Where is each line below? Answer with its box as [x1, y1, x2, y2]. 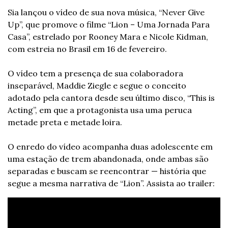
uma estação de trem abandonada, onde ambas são [8, 154, 209, 164]
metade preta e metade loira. [8, 117, 122, 128]
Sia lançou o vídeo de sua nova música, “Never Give [8, 7, 205, 18]
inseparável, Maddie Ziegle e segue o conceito [8, 80, 186, 91]
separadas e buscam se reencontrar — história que [8, 166, 206, 177]
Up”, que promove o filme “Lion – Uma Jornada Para [8, 19, 210, 30]
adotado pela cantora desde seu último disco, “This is [8, 93, 215, 103]
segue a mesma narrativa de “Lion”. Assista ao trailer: [8, 178, 215, 189]
